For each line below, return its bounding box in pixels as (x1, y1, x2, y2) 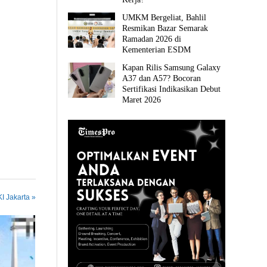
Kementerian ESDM (122, 45, 191, 55)
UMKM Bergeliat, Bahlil (122, 13, 207, 23)
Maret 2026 (122, 95, 162, 105)
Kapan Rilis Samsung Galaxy (122, 63, 221, 73)
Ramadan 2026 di (122, 35, 182, 44)
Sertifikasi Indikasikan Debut (122, 85, 221, 94)
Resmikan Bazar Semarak (122, 24, 209, 33)
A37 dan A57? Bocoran (122, 74, 201, 83)
